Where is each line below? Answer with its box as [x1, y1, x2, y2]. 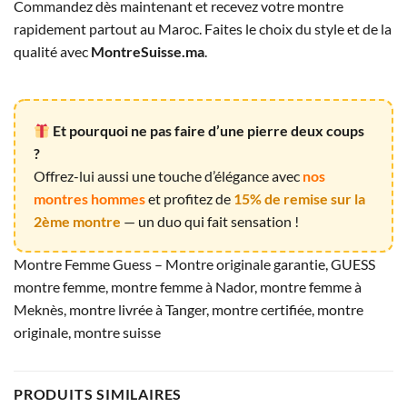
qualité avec [14, 43, 91, 61]
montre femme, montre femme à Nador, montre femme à [14, 278, 362, 296]
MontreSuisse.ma [91, 43, 204, 61]
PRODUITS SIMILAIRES [14, 385, 183, 403]
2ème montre [34, 213, 121, 231]
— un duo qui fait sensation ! [121, 213, 299, 231]
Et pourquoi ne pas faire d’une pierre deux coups [53, 122, 365, 140]
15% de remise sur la [233, 190, 365, 208]
